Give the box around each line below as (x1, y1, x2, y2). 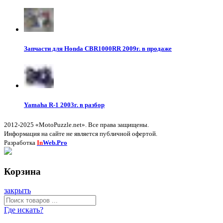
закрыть (4, 186, 31, 195)
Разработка (4, 138, 37, 146)
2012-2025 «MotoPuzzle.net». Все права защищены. (4, 120, 149, 128)
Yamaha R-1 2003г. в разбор (24, 101, 105, 109)
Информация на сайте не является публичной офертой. (4, 129, 157, 137)
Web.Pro (43, 138, 67, 146)
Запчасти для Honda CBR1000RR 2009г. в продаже (24, 45, 172, 53)
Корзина (4, 166, 41, 177)
